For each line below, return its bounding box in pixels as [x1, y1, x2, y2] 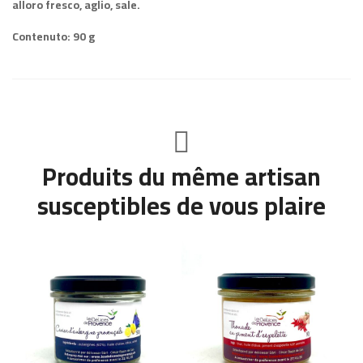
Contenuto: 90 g [12, 26, 95, 48]
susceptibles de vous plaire [37, 183, 326, 229]
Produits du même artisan [42, 154, 321, 200]
